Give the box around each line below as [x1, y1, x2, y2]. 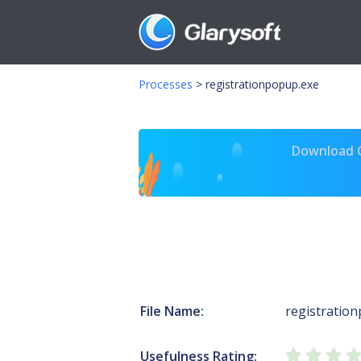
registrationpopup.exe [205, 77, 319, 92]
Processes [139, 77, 193, 92]
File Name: [140, 302, 204, 320]
